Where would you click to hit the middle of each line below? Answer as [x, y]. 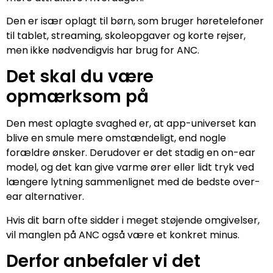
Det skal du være [80, 77]
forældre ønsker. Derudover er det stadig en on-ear [131, 153]
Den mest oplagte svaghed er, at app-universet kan [131, 124]
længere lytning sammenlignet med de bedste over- [133, 182]
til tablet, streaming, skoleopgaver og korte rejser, [126, 36]
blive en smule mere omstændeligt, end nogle [116, 138]
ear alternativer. [45, 197]
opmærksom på [77, 97]
